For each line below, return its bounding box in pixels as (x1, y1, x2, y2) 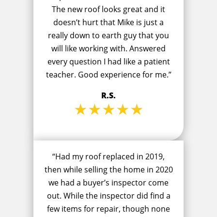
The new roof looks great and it (52, 4, 165, 15)
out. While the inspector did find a (46, 190, 170, 201)
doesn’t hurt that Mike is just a (53, 17, 164, 28)
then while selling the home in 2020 (44, 164, 173, 175)
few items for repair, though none (47, 203, 170, 215)
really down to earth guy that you (48, 30, 169, 41)
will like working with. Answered (51, 43, 166, 54)
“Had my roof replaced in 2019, (52, 151, 165, 162)
